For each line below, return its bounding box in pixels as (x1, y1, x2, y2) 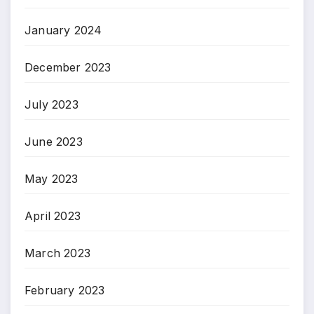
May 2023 (25, 172, 78, 186)
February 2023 (25, 283, 105, 298)
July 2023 (25, 97, 78, 112)
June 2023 (25, 135, 83, 149)
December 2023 (25, 60, 111, 75)
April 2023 (25, 209, 81, 224)
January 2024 (25, 23, 102, 38)
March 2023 (25, 246, 90, 261)
